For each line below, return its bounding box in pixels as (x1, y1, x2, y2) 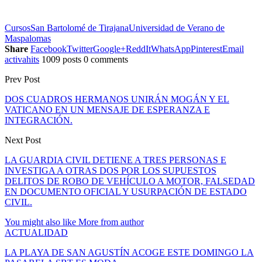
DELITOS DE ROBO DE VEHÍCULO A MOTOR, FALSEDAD (5, 175, 255, 186)
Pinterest (191, 43, 222, 54)
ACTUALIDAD (5, 227, 68, 237)
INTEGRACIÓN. (5, 115, 73, 125)
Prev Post (5, 74, 40, 84)
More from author (78, 216, 144, 227)
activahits (5, 54, 39, 64)
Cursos (5, 22, 30, 33)
